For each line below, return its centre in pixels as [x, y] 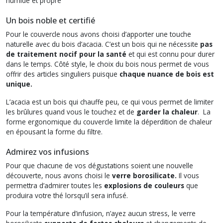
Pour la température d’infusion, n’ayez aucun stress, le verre [101, 213]
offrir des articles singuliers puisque [63, 74]
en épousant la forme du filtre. [54, 131]
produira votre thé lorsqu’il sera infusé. [67, 195]
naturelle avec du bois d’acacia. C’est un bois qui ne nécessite [103, 44]
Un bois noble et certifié [51, 20]
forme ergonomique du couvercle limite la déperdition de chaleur [109, 121]
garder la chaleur [166, 111]
